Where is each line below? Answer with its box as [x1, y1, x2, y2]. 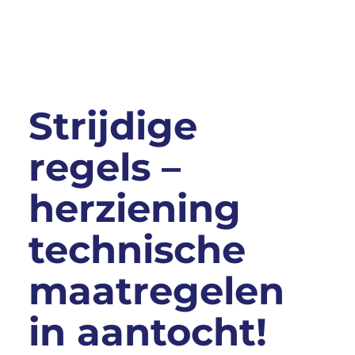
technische [28, 226, 246, 273]
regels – [28, 143, 181, 190]
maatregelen [28, 267, 284, 314]
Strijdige [28, 102, 197, 149]
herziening [28, 185, 241, 231]
